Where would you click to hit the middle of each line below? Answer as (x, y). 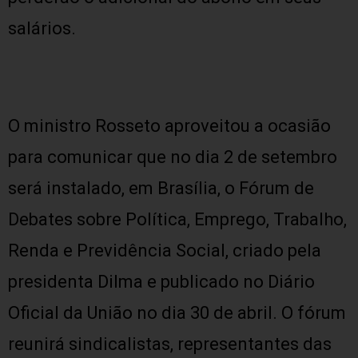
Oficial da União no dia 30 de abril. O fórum (177, 313)
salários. (42, 28)
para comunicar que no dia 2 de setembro (173, 157)
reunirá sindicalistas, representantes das (170, 344)
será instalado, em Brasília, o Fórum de (161, 188)
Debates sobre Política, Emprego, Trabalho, (177, 219)
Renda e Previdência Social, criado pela (165, 251)
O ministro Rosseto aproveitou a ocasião (169, 126)
